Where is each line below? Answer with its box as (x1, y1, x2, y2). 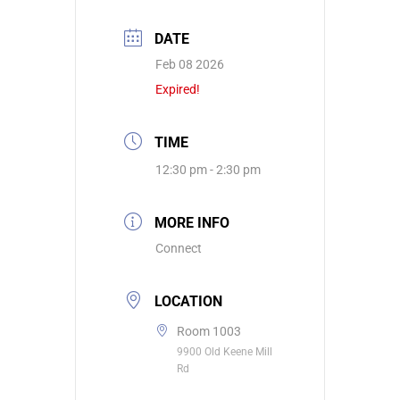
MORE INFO (154, 214, 229, 232)
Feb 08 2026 (155, 57, 224, 72)
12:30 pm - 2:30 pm (155, 162, 261, 178)
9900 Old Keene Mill (177, 346, 272, 359)
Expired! (155, 82, 200, 97)
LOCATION (154, 293, 222, 311)
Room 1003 (177, 324, 241, 339)
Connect (155, 241, 202, 256)
